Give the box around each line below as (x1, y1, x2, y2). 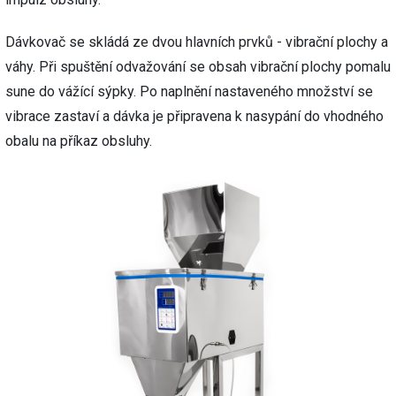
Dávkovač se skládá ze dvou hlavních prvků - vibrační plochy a (5, 34, 388, 50)
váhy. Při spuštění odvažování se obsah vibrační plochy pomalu (5, 58, 391, 75)
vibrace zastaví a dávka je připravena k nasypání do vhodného (5, 108, 384, 125)
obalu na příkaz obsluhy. (5, 133, 152, 149)
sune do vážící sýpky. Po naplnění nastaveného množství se (5, 83, 373, 100)
